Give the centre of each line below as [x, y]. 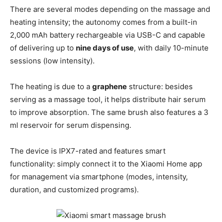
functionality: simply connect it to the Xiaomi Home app [106, 164]
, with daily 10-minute [171, 48]
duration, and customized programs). [74, 189]
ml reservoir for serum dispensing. [71, 125]
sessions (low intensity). [52, 60]
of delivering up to [43, 48]
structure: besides [160, 86]
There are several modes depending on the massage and [110, 9]
